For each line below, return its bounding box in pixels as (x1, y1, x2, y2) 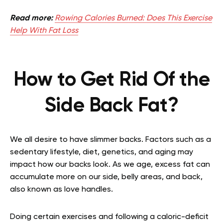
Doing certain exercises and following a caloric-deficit (10, 213, 209, 221)
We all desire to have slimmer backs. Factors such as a (10, 135, 211, 144)
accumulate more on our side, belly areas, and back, (10, 173, 203, 181)
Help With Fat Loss (10, 26, 78, 35)
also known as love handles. (10, 185, 113, 194)
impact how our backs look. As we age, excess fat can (10, 160, 210, 169)
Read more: (10, 14, 55, 22)
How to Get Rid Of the (13, 70, 210, 90)
